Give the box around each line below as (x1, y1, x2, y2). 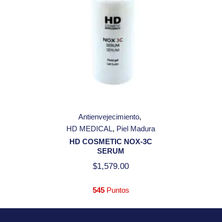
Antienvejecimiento (78, 112, 140, 121)
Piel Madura (116, 124, 156, 133)
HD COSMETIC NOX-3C (69, 137, 153, 146)
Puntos (104, 186, 129, 195)
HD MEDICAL (66, 124, 113, 133)
